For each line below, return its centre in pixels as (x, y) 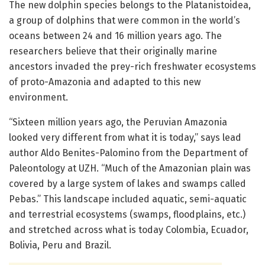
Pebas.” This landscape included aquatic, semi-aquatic (128, 199)
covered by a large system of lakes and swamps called (127, 183)
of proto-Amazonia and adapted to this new (105, 82)
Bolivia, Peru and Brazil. (60, 245)
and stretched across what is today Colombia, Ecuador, (129, 230)
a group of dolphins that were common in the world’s (125, 20)
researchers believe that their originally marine (113, 51)
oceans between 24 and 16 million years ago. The (115, 35)
